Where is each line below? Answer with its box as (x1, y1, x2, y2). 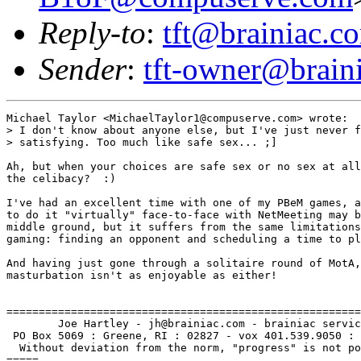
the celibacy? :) (6, 172, 116, 185)
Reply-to (39, 15, 146, 50)
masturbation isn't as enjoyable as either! (6, 268, 277, 281)
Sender (39, 51, 127, 86)
